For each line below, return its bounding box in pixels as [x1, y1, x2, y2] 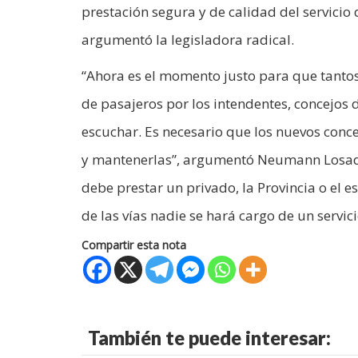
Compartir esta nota [82, 237, 186, 253]
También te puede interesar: [88, 325, 331, 349]
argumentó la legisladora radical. [82, 30, 294, 49]
